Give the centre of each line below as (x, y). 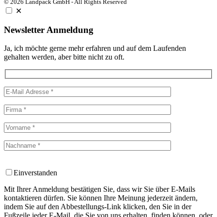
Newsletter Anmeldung (49, 30)
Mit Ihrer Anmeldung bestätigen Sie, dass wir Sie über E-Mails (100, 189)
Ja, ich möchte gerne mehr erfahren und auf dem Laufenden (95, 48)
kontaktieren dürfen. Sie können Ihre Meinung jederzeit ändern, (101, 198)
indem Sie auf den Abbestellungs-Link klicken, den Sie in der (98, 207)
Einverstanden (35, 173)
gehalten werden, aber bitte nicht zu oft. (64, 57)
